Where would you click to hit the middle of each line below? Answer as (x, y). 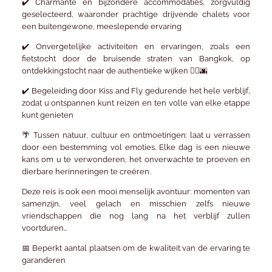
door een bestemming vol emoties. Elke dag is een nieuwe (136, 147)
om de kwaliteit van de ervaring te (185, 248)
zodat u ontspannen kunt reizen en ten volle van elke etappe (136, 103)
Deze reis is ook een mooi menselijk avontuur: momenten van (136, 191)
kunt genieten (47, 115)
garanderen (43, 260)
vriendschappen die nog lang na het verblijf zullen (136, 216)
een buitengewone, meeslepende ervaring (101, 26)
